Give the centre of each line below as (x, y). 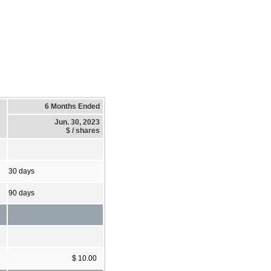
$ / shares (83, 130)
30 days (21, 171)
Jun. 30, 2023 (77, 122)
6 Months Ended (72, 106)
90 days (21, 193)
